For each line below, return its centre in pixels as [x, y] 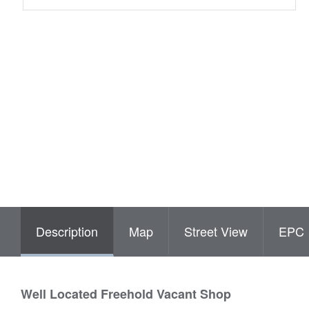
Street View [216, 231]
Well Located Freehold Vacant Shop [126, 293]
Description [67, 231]
